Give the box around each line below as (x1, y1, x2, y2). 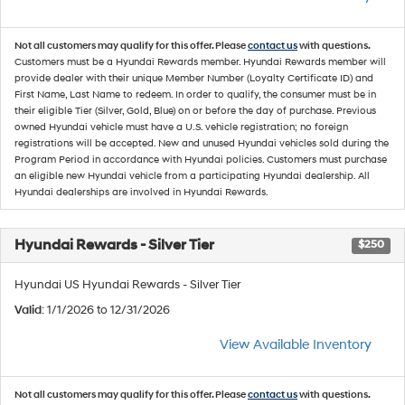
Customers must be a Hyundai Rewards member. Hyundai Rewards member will (14, 56, 386, 68)
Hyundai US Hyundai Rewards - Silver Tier (14, 278, 240, 292)
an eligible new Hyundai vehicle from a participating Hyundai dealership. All (14, 170, 370, 182)
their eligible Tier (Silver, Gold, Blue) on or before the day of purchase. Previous (14, 105, 376, 117)
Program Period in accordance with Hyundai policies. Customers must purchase (14, 154, 387, 165)
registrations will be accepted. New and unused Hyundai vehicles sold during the (14, 137, 389, 149)
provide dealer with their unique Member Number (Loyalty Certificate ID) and (14, 72, 373, 84)
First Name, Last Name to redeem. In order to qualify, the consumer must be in (14, 89, 376, 100)
